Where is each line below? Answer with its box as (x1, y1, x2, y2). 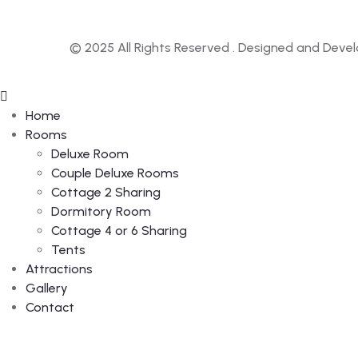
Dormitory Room (51, 204, 151, 219)
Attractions (26, 261, 93, 276)
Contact (26, 300, 74, 315)
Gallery (26, 280, 68, 296)
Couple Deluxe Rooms (51, 165, 179, 181)
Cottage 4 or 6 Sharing (51, 223, 187, 238)
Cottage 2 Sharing (51, 185, 161, 200)
